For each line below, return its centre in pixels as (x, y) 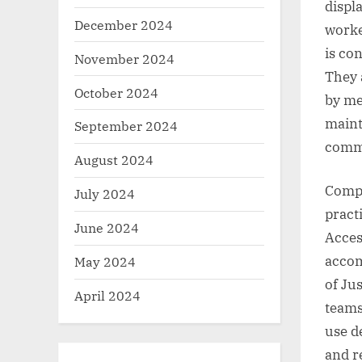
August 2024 (114, 160)
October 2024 (116, 92)
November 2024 (124, 58)
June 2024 (107, 228)
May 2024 (105, 262)
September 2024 (126, 126)
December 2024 (124, 24)
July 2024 (105, 194)
